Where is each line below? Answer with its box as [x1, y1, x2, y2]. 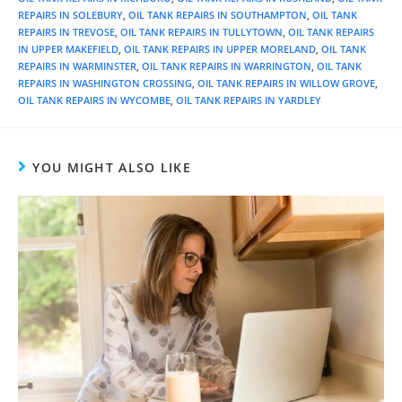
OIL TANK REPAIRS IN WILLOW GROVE [197, 76, 375, 91]
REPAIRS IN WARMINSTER [18, 59, 136, 74]
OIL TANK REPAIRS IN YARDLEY [176, 93, 321, 108]
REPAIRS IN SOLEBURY [18, 8, 123, 22]
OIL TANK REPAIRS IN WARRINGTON [142, 59, 311, 74]
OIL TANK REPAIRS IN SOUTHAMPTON [128, 8, 307, 22]
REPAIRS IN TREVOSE [18, 25, 115, 39]
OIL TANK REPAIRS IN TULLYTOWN [120, 25, 283, 39]
